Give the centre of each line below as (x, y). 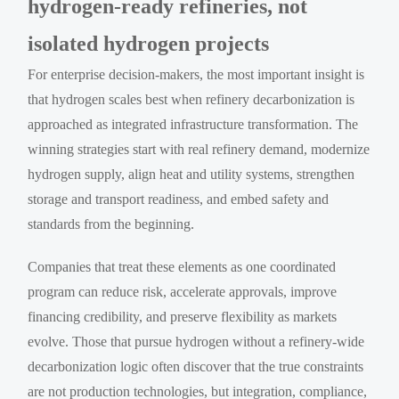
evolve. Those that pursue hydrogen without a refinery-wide (196, 341)
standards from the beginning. (111, 224)
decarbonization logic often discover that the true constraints (196, 366)
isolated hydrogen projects (149, 43)
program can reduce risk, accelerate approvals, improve (183, 291)
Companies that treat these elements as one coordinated (182, 266)
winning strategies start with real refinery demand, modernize (199, 149)
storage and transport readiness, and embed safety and (179, 199)
